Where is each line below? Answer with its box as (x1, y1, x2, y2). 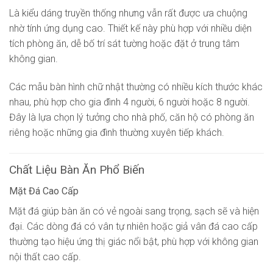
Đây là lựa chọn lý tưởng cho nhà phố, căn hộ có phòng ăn (9, 112, 254, 124)
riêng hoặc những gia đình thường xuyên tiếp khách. (9, 127, 224, 139)
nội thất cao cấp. (9, 250, 81, 263)
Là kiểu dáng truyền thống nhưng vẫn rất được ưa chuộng (9, 7, 247, 19)
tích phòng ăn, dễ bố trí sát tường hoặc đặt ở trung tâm (9, 38, 239, 50)
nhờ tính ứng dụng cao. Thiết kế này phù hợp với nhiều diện (9, 23, 252, 35)
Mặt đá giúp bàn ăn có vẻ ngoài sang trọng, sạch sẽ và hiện (9, 205, 259, 217)
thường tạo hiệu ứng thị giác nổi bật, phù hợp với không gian (9, 235, 258, 247)
